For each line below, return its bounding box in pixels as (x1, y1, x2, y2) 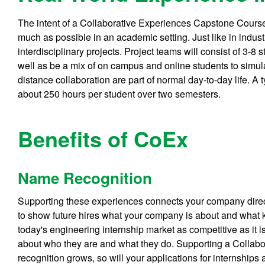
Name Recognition (18, 167, 153, 189)
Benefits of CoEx (18, 122, 189, 154)
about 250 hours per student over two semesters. (18, 86, 221, 101)
